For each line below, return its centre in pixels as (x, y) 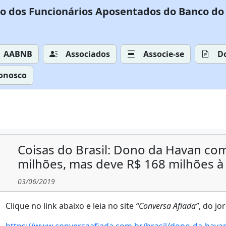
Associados (88, 54)
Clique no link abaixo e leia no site (71, 206)
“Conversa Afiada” (167, 206)
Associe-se (164, 54)
